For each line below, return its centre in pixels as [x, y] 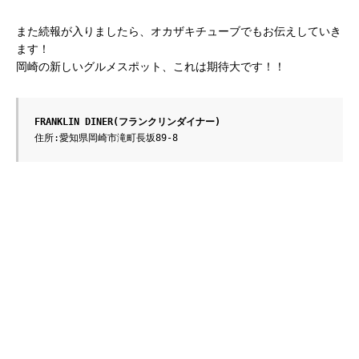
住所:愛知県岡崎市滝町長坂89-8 [106, 138]
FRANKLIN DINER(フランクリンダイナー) [127, 122]
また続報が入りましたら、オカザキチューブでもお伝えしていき [179, 31]
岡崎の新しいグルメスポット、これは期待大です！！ [151, 67]
